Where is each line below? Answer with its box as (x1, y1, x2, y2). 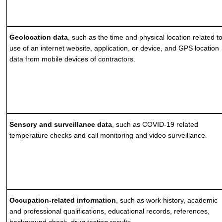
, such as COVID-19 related (112, 120, 199, 128)
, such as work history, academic (116, 196, 218, 204)
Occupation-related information (9, 196, 116, 204)
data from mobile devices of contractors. (9, 55, 136, 63)
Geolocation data (9, 33, 68, 41)
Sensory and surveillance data (9, 120, 112, 128)
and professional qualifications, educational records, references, (9, 207, 210, 215)
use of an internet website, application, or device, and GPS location (9, 44, 220, 52)
